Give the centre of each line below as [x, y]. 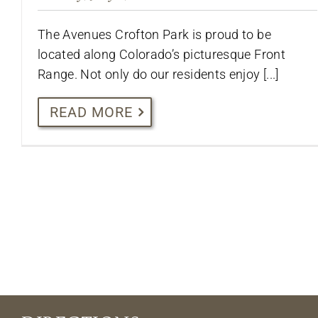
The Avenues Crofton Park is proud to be [154, 35]
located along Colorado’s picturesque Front [161, 55]
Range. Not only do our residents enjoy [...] [158, 75]
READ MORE [91, 113]
